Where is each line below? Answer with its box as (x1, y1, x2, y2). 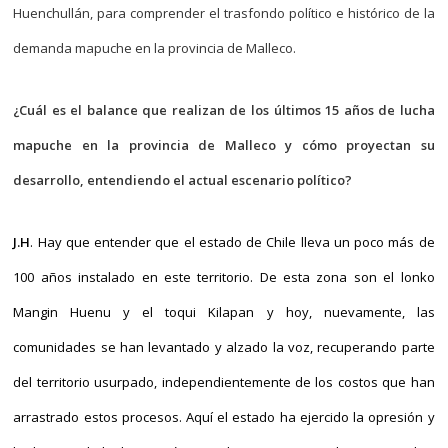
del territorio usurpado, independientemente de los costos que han (13, 373, 435, 391)
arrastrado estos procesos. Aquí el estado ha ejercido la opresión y (13, 408, 435, 426)
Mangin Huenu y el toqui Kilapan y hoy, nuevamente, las (13, 303, 435, 321)
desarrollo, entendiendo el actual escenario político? (13, 171, 353, 189)
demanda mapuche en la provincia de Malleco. (13, 39, 297, 57)
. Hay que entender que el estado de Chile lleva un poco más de (30, 233, 435, 251)
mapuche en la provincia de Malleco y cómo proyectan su (13, 136, 435, 154)
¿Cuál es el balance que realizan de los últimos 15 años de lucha (13, 101, 435, 119)
